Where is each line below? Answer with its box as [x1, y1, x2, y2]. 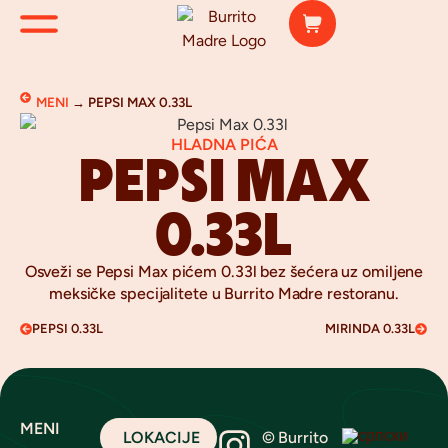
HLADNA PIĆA [170, 135, 278, 154]
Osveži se [24, 262, 96, 281]
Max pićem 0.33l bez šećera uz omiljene [134, 262, 424, 281]
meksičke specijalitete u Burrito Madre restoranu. [48, 284, 400, 303]
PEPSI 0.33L [32, 321, 103, 337]
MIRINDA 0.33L [325, 321, 415, 337]
